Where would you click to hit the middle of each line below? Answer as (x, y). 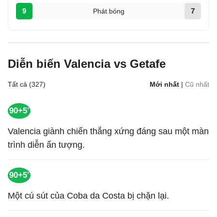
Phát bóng (108, 11)
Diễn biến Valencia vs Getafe (87, 64)
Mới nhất (164, 84)
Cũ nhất (197, 84)
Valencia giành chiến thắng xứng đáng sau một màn (108, 131)
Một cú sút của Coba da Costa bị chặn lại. (88, 196)
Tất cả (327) (27, 84)
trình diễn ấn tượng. (46, 145)
